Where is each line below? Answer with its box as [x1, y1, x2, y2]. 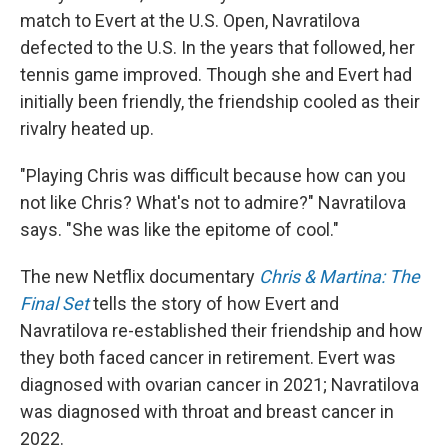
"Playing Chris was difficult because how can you [20, 165, 406, 187]
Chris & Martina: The [259, 266, 420, 288]
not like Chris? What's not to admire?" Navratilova [20, 192, 406, 214]
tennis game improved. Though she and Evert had [20, 64, 412, 86]
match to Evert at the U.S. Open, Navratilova [20, 10, 360, 32]
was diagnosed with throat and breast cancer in [20, 401, 394, 423]
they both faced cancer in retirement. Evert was [20, 347, 396, 369]
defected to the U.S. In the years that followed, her [20, 37, 415, 59]
